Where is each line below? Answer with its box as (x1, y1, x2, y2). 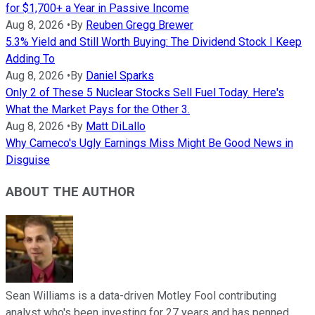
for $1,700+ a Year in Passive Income (6, 1, 189, 15)
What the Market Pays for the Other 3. (6, 103, 190, 117)
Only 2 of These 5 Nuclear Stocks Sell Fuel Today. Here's (6, 86, 284, 100)
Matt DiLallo (86, 120, 146, 134)
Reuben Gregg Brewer (86, 18, 193, 32)
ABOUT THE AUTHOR (6, 184, 135, 200)
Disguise (6, 153, 50, 167)
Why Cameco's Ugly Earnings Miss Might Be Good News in (6, 136, 293, 150)
